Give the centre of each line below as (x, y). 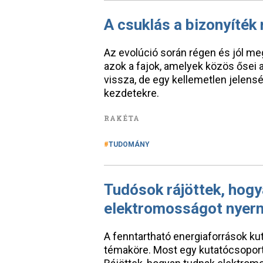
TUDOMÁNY (129, 144)
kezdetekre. (131, 93)
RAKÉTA (122, 118)
